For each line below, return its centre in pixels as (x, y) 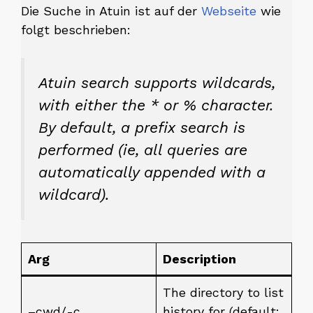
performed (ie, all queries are (143, 150)
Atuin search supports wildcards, (157, 82)
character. (235, 105)
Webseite (229, 10)
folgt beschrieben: (76, 29)
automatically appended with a (152, 172)
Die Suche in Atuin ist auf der (111, 10)
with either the (94, 105)
